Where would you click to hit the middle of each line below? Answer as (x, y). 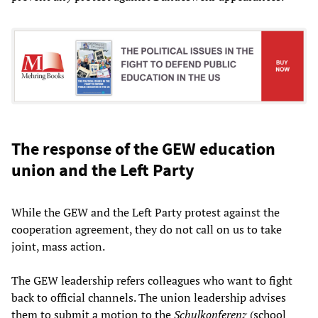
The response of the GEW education (143, 149)
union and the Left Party (103, 170)
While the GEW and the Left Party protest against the (146, 212)
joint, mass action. (58, 246)
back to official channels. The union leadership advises (149, 297)
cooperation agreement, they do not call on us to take (147, 229)
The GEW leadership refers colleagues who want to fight (152, 280)
